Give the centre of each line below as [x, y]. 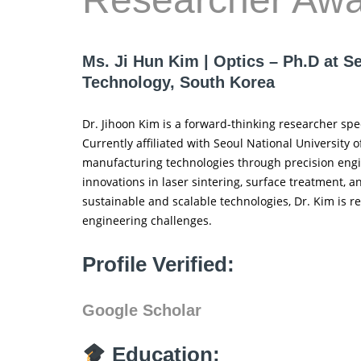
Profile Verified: [158, 264]
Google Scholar [142, 310]
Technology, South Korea [178, 83]
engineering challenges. [147, 220]
